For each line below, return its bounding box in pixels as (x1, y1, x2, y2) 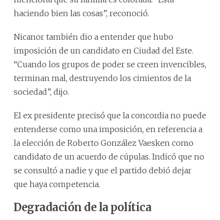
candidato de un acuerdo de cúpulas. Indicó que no (14, 151, 204, 162)
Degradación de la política (14, 200, 151, 214)
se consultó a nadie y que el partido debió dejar (14, 165, 192, 175)
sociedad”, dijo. (14, 86, 69, 97)
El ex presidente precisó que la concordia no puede (14, 110, 206, 120)
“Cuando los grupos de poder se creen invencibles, (14, 59, 206, 69)
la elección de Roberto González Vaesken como (14, 137, 193, 148)
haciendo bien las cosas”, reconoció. (14, 8, 149, 18)
